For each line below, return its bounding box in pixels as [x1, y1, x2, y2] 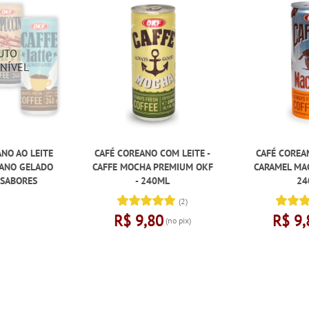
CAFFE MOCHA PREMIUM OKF [92, 161, 213, 174]
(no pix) [163, 215, 192, 226]
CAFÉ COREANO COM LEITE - [94, 147, 211, 160]
